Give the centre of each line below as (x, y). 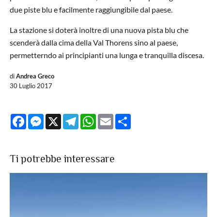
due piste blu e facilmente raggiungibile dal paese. (91, 9)
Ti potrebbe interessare (62, 159)
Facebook (42, 117)
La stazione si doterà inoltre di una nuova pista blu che (99, 30)
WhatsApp (114, 117)
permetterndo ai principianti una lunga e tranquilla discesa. (107, 55)
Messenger (62, 117)
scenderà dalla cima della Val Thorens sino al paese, (94, 42)
